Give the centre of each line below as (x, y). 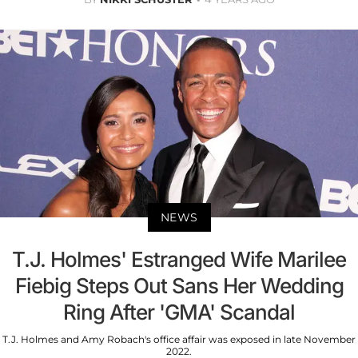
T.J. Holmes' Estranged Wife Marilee (179, 259)
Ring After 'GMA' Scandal (179, 312)
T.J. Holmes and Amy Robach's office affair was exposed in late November (179, 339)
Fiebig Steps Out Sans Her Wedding (179, 285)
